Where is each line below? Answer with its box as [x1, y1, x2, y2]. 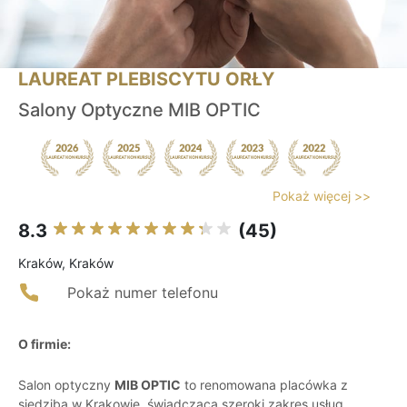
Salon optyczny [18, 377, 114, 393]
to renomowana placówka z [181, 377, 348, 393]
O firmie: [18, 336, 71, 352]
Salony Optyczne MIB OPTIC [18, 99, 261, 122]
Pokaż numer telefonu [67, 283, 218, 303]
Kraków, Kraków [18, 255, 114, 272]
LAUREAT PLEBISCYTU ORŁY [18, 68, 274, 91]
